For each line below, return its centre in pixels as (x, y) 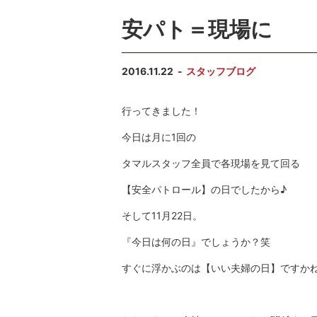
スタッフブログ (221, 71)
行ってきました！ (161, 111)
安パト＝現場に (197, 29)
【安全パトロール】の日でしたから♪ (204, 190)
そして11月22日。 (162, 216)
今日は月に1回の (159, 137)
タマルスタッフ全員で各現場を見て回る (211, 163)
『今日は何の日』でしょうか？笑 (196, 242)
